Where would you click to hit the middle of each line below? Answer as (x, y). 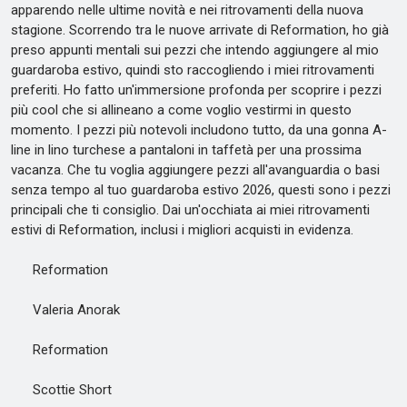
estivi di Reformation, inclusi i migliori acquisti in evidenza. (182, 230)
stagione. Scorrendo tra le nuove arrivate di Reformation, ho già (200, 30)
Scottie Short (61, 390)
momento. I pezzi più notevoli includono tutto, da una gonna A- (199, 130)
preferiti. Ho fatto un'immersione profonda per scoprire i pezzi (196, 90)
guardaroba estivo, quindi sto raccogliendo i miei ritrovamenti (193, 70)
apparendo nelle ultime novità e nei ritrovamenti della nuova (187, 10)
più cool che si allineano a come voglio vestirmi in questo (181, 110)
